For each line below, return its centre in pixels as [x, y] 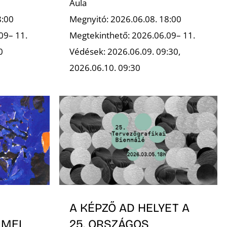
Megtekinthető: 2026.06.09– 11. [132, 35]
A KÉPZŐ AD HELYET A [129, 208]
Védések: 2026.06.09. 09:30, [125, 52]
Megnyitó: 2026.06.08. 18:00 [125, 19]
